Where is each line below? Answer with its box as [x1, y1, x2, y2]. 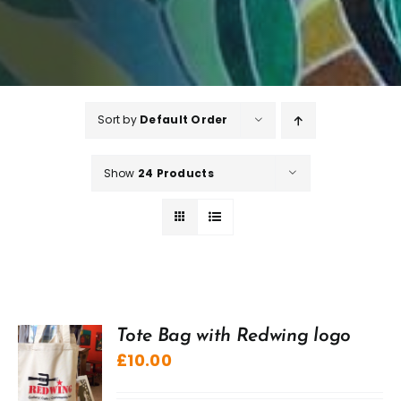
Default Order [140, 111, 228, 127]
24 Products [137, 165, 214, 181]
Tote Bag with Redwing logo [116, 326, 351, 346]
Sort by [98, 111, 141, 127]
